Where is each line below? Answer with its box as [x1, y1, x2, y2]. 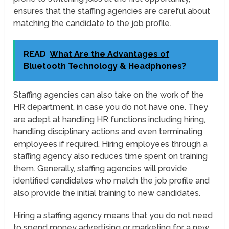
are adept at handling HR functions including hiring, [13, 114, 206, 125]
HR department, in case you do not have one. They [13, 102, 209, 112]
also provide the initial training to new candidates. [13, 188, 201, 198]
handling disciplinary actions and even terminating [13, 127, 203, 137]
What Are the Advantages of [50, 49, 170, 59]
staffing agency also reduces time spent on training [13, 151, 208, 162]
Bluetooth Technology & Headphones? [24, 61, 187, 72]
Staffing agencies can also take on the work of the [13, 90, 204, 100]
